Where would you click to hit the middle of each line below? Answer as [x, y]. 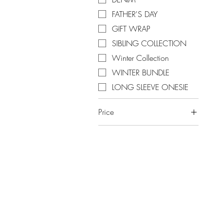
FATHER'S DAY [135, 14]
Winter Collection [140, 58]
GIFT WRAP [131, 29]
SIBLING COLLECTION [149, 44]
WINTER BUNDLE [141, 73]
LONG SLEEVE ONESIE [150, 87]
